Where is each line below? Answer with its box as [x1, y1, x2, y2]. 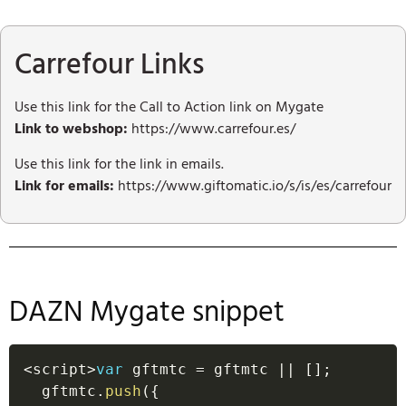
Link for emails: [14, 173, 114, 198]
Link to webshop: [14, 117, 128, 141]
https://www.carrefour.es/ [128, 117, 295, 141]
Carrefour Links [14, 41, 204, 89]
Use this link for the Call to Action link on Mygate [14, 95, 324, 120]
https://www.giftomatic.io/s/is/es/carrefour [114, 173, 391, 198]
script [33, 361, 87, 379]
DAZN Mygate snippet [9, 288, 285, 336]
